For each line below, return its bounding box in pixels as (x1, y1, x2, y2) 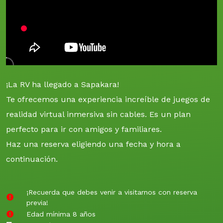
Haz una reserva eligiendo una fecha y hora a (6, 139, 181, 149)
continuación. (6, 154, 58, 164)
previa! (26, 198, 48, 207)
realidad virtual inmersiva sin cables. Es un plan (6, 109, 191, 119)
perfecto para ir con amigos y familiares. (6, 124, 162, 134)
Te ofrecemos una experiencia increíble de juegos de (6, 94, 210, 104)
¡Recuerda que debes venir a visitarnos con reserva (26, 188, 197, 196)
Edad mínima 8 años (26, 210, 96, 218)
